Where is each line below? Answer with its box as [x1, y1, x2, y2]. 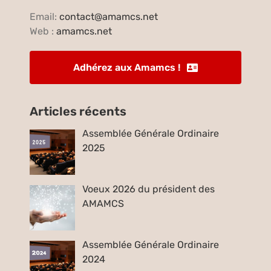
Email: [30, 11, 60, 23]
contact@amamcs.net [59, 11, 158, 23]
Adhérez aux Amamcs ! [73, 62, 180, 74]
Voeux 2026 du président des [82, 183, 215, 195]
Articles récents [30, 104, 127, 119]
